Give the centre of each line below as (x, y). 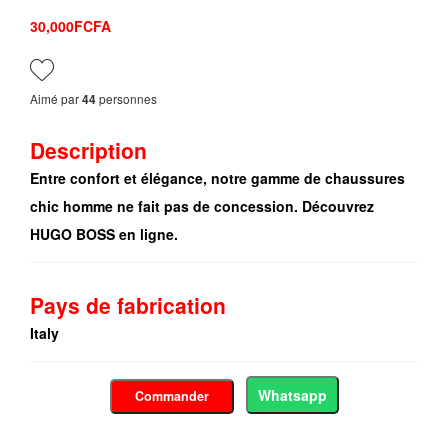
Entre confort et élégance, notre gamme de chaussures (217, 178)
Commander (171, 396)
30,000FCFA (70, 26)
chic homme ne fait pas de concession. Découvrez (202, 206)
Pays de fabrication (128, 305)
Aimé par (56, 99)
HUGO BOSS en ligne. (104, 234)
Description (88, 150)
